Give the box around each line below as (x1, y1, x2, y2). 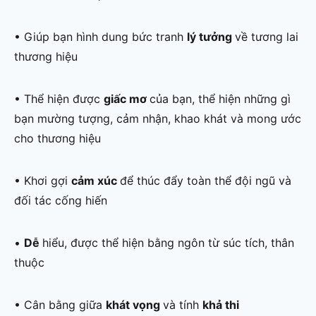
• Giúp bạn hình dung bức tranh (14, 30, 187, 44)
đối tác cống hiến (14, 193, 107, 208)
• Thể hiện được (14, 92, 104, 107)
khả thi (202, 298, 239, 312)
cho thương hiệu (14, 131, 101, 146)
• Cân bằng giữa (14, 298, 106, 312)
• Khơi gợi (14, 174, 71, 188)
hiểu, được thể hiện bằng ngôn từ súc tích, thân (42, 236, 294, 250)
